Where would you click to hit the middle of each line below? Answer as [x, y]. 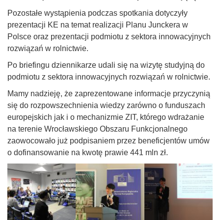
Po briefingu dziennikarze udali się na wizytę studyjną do [106, 65]
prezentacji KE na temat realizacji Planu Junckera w [98, 25]
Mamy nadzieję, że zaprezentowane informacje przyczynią [109, 93]
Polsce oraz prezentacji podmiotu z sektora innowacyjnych [109, 36]
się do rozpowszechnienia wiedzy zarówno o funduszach [106, 105]
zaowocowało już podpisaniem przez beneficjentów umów [109, 140]
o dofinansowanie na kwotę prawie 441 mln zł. [88, 152]
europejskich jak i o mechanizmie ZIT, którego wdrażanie [106, 117]
